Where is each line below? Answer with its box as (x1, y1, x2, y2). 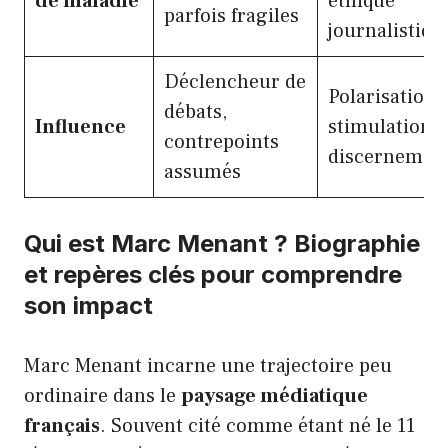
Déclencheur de (164, 68, 306, 95)
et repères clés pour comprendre (24, 259, 402, 289)
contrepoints (164, 128, 279, 155)
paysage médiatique (181, 382, 368, 409)
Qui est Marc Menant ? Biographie (24, 228, 420, 258)
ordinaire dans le (24, 382, 181, 409)
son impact (24, 290, 153, 320)
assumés (164, 158, 241, 185)
